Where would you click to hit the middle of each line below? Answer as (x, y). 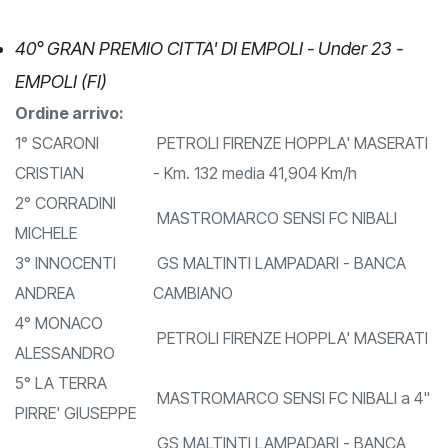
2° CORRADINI (65, 233)
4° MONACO (59, 353)
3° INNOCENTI (65, 293)
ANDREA (45, 323)
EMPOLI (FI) (61, 112)
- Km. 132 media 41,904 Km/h (255, 203)
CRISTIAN (49, 203)
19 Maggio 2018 (74, 17)
